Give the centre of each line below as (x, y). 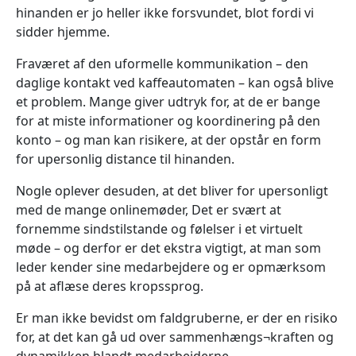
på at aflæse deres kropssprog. (110, 286)
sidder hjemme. (63, 31)
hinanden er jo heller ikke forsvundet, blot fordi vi (165, 12)
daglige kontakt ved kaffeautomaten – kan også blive (175, 82)
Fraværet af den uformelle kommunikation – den (162, 63)
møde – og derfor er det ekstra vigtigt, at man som (168, 248)
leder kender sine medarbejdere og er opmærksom (171, 267)
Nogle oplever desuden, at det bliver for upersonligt (172, 190)
